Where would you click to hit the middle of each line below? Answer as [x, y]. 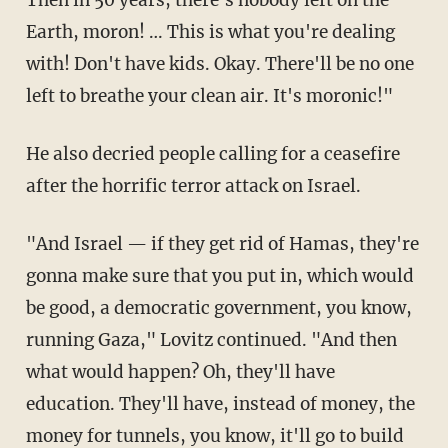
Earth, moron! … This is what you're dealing [210, 31]
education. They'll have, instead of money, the [220, 403]
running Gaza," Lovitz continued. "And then [211, 339]
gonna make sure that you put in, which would [219, 275]
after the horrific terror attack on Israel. [193, 185]
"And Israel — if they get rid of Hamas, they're [36, 243]
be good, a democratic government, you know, [218, 307]
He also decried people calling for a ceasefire [32, 153]
